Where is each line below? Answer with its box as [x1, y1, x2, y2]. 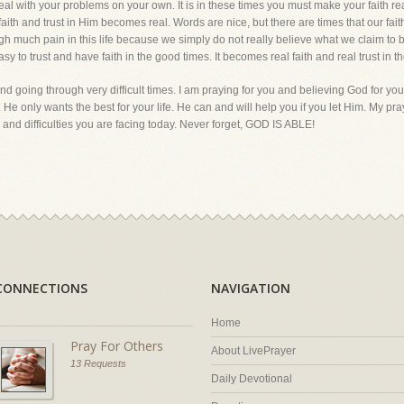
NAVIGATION [211, 280, 290, 297]
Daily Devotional [211, 372, 292, 385]
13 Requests [70, 358, 126, 369]
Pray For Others [70, 337, 163, 354]
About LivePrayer [211, 344, 296, 357]
